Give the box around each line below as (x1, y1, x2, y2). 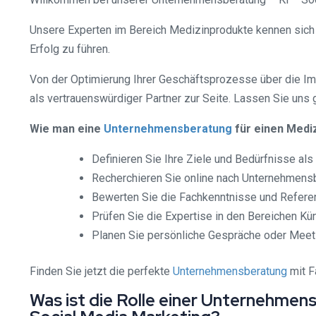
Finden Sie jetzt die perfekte (30, 265, 173, 278)
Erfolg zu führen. (30, 42, 110, 56)
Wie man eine (30, 122, 104, 135)
